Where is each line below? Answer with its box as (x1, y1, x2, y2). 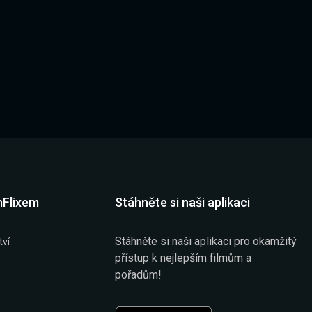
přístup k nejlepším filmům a (115, 251, 252, 265)
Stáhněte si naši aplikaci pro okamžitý (115, 234, 297, 248)
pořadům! (115, 267, 162, 281)
